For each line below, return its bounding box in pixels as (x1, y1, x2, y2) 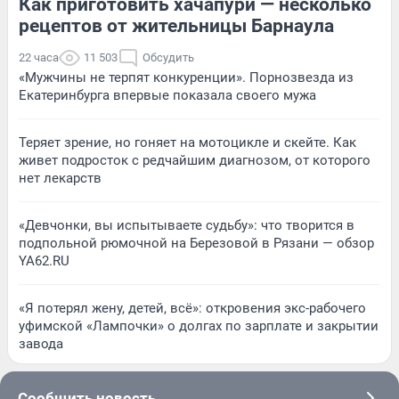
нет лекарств (19, 169, 102, 186)
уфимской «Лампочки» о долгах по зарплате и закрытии (19, 317, 379, 334)
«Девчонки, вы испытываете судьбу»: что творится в (19, 216, 354, 233)
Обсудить (142, 50, 194, 64)
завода (19, 335, 63, 352)
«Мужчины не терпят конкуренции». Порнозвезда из (19, 69, 354, 85)
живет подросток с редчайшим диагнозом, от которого (19, 151, 370, 168)
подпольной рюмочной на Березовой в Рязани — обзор (19, 234, 374, 251)
